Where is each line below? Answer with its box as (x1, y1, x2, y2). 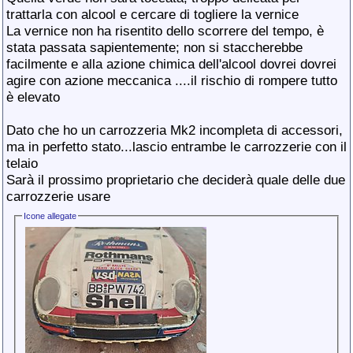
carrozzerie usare (6, 188, 110, 204)
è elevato (6, 89, 60, 105)
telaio (6, 155, 38, 171)
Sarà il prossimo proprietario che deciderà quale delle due (6, 172, 345, 188)
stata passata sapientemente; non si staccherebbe (6, 39, 303, 55)
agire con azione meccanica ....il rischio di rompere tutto (6, 72, 337, 88)
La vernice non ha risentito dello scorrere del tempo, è (6, 23, 324, 39)
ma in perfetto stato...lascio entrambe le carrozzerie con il (6, 139, 347, 154)
